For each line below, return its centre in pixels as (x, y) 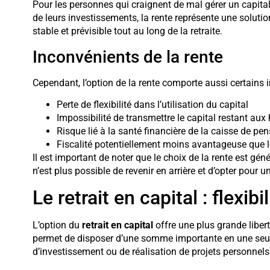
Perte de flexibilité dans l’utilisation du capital (152, 104)
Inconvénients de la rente (127, 57)
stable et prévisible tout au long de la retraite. (127, 31)
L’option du (57, 225)
